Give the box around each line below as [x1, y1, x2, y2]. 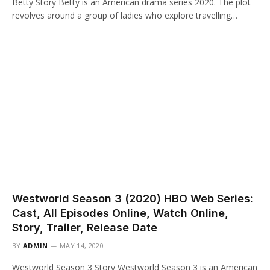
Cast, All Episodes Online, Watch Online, [12, 207, 228, 219]
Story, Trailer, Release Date [12, 221, 157, 234]
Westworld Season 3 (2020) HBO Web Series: [12, 192, 253, 205]
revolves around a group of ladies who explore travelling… [12, 9, 237, 21]
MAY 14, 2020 [60, 241, 104, 250]
